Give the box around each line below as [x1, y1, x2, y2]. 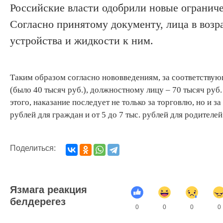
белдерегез [10, 196, 66, 207]
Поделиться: [10, 143, 56, 152]
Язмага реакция [10, 184, 87, 195]
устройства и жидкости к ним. [10, 34, 153, 47]
